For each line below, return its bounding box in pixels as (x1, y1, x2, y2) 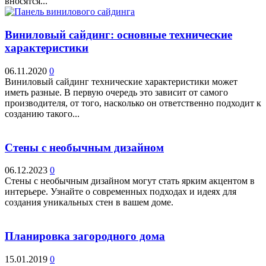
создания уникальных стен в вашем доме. (5, 197, 173, 208)
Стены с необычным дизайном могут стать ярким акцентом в (5, 176, 255, 186)
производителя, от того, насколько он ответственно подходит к (5, 97, 261, 108)
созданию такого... (5, 108, 80, 119)
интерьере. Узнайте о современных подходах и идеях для (5, 186, 236, 197)
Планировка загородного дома (5, 229, 165, 242)
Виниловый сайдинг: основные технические (5, 28, 232, 42)
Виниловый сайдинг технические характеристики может (5, 76, 237, 87)
